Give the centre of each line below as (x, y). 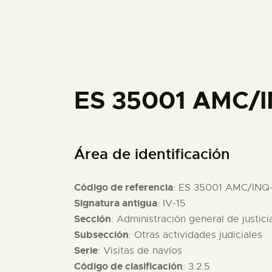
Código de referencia (124, 188)
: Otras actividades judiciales (195, 235)
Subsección (101, 235)
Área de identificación (152, 155)
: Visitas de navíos (140, 251)
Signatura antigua (116, 203)
